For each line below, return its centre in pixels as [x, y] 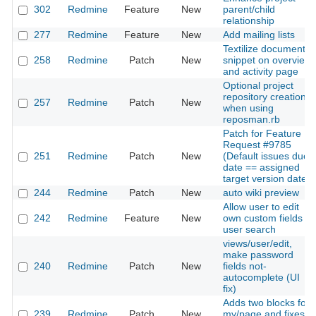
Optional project [258, 86]
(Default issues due [266, 156]
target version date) [267, 179]
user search [249, 230]
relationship [249, 21]
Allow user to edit [261, 207]
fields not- [245, 266]
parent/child [249, 10]
